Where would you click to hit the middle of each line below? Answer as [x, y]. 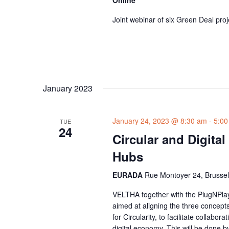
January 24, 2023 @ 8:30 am [159, 120]
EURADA [128, 175]
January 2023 [68, 88]
